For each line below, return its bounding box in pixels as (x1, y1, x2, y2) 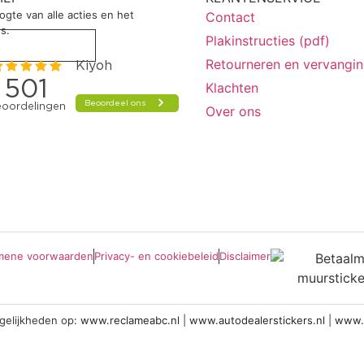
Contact (205, 8, 255, 25)
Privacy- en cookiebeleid (94, 249, 219, 262)
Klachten (205, 79, 258, 96)
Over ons (205, 102, 261, 119)
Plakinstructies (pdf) (205, 32, 330, 49)
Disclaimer (219, 249, 271, 262)
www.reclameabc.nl (80, 313, 180, 327)
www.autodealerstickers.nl (188, 313, 325, 327)
